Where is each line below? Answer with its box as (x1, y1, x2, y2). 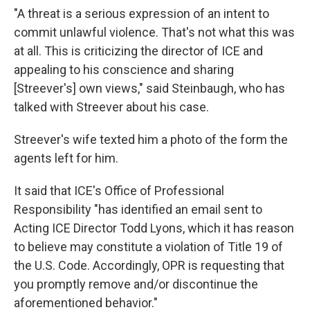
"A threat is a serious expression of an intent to (14, 6, 269, 21)
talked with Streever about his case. (14, 99, 209, 114)
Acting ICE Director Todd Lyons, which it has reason (14, 220, 294, 235)
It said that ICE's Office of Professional (14, 183, 224, 198)
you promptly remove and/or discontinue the (14, 276, 258, 291)
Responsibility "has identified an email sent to (14, 201, 262, 217)
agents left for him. (14, 150, 118, 165)
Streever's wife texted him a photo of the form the (14, 131, 288, 147)
